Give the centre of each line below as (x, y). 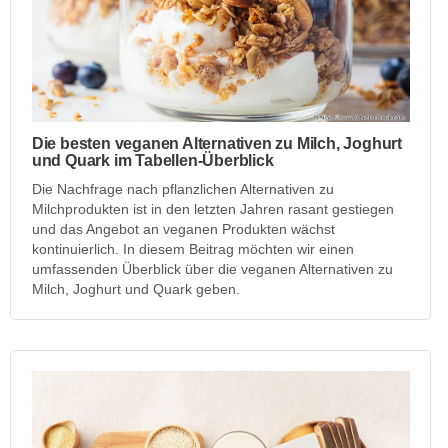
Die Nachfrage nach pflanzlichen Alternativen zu (182, 188)
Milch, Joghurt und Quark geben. (135, 288)
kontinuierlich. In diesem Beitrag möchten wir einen (192, 248)
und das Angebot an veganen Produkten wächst (183, 228)
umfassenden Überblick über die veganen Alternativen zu (212, 268)
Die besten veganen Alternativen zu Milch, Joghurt (216, 143)
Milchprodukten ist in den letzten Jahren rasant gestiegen (212, 208)
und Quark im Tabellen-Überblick (152, 160)
